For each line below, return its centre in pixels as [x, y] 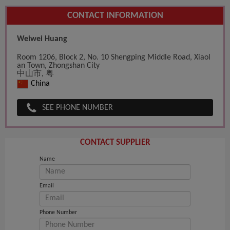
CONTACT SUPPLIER [115, 143]
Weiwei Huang [42, 39]
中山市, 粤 [35, 74]
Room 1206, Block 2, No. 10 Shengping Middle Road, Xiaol [114, 58]
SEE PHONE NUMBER [78, 108]
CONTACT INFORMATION [115, 16]
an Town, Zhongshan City [58, 66]
